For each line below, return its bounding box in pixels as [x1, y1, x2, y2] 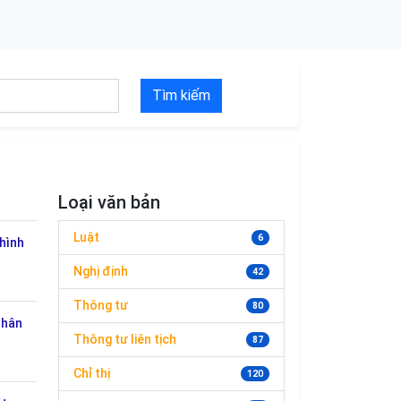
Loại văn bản [58, 192, 160, 213]
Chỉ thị [73, 366, 110, 380]
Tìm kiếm [152, 87, 211, 104]
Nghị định [73, 264, 128, 278]
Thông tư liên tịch [73, 332, 176, 346]
